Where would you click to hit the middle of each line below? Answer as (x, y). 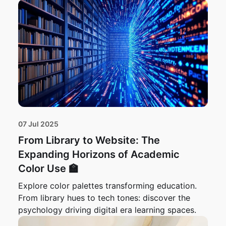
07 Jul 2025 (38, 124)
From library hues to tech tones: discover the (104, 198)
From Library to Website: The (89, 140)
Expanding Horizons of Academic (99, 155)
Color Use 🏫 (48, 169)
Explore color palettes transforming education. (107, 186)
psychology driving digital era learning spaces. (107, 210)
